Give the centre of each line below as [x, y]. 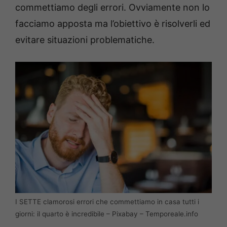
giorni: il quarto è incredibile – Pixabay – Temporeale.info [107, 214]
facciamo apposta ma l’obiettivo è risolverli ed [113, 24]
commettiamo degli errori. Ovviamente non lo [112, 8]
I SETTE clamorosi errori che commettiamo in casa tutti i [107, 201]
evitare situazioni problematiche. [85, 40]
